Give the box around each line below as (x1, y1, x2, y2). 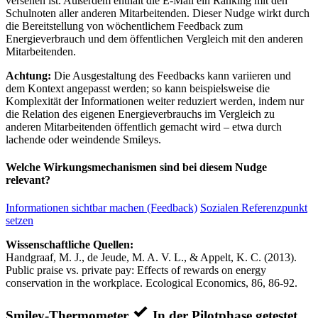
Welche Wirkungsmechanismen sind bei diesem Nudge (6, 160, 267, 173)
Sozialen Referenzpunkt (200, 202, 307, 214)
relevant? (6, 173, 50, 186)
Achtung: (6, 69, 51, 82)
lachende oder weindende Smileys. (6, 133, 161, 146)
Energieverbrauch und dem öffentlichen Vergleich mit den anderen (6, 32, 303, 45)
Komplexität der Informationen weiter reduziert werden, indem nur (6, 94, 304, 107)
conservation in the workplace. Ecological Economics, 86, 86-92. (6, 277, 297, 290)
